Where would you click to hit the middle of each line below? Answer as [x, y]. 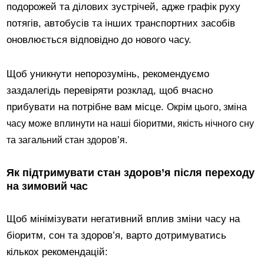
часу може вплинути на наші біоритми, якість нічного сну [131, 124]
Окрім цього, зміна [207, 107]
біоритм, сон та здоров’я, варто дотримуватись [117, 236]
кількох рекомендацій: [57, 252]
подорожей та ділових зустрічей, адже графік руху [124, 7]
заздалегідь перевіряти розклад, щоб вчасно [110, 91]
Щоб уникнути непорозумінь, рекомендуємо [108, 74]
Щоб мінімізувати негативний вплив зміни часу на [123, 219]
